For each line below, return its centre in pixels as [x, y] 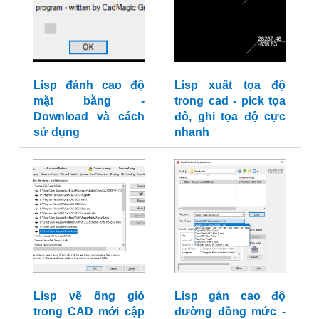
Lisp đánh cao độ [89, 85]
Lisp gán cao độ [230, 296]
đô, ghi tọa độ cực [230, 117]
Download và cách [89, 117]
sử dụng [56, 132]
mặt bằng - [89, 101]
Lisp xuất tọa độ [230, 85]
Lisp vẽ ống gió [89, 296]
